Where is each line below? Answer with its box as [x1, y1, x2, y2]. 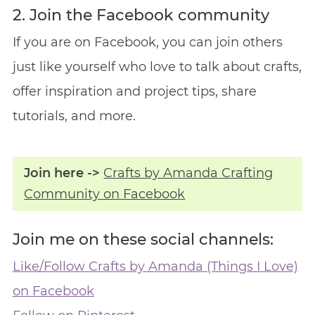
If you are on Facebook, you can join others [12, 34, 283, 51]
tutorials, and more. [12, 108, 136, 124]
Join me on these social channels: [12, 229, 274, 249]
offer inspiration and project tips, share [12, 84, 257, 100]
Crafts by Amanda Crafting [103, 165, 274, 181]
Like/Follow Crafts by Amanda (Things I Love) [12, 258, 298, 274]
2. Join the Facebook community [12, 6, 269, 25]
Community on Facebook [24, 186, 186, 202]
